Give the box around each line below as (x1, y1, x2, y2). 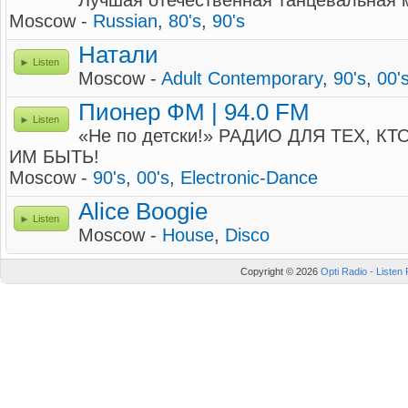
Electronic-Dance (180, 168, 318, 188)
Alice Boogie (78, 199, 208, 224)
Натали (78, 42, 158, 67)
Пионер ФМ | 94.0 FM (78, 99, 310, 125)
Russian (93, 11, 158, 31)
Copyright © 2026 (240, 266, 321, 277)
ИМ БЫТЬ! (9, 147, 99, 167)
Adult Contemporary (161, 68, 322, 88)
